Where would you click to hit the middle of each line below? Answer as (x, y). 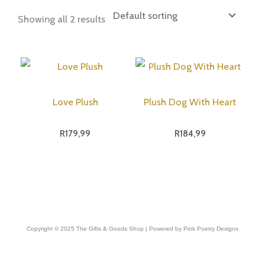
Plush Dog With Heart (190, 102)
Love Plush (75, 102)
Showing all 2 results (62, 19)
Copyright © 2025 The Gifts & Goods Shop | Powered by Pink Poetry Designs (132, 229)
